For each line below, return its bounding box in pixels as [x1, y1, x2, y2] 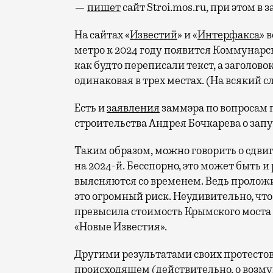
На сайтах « [74, 28, 130, 41]
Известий [130, 28, 177, 41]
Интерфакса [197, 28, 260, 41]
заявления [107, 101, 160, 115]
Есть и [74, 101, 107, 115]
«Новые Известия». [74, 220, 167, 233]
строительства [74, 116, 149, 130]
